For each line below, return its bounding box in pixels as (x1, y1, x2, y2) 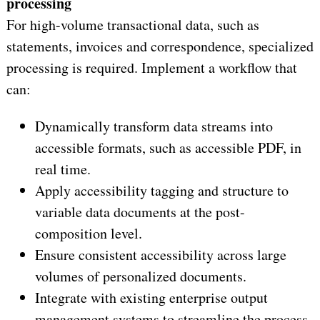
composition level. (34, 224, 142, 244)
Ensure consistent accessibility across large (34, 245, 286, 265)
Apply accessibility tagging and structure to (34, 181, 289, 201)
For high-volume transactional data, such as (6, 14, 259, 34)
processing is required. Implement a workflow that (6, 57, 297, 77)
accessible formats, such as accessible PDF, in (34, 138, 301, 158)
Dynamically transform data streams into (34, 116, 273, 136)
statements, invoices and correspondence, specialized (6, 36, 314, 56)
